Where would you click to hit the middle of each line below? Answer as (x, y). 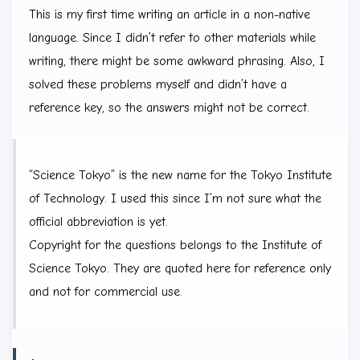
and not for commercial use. (106, 291)
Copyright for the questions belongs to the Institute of (175, 245)
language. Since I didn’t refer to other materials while (172, 37)
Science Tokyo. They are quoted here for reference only (180, 268)
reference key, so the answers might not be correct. (169, 107)
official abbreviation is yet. (98, 221)
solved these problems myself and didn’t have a (158, 84)
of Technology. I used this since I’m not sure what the (175, 198)
